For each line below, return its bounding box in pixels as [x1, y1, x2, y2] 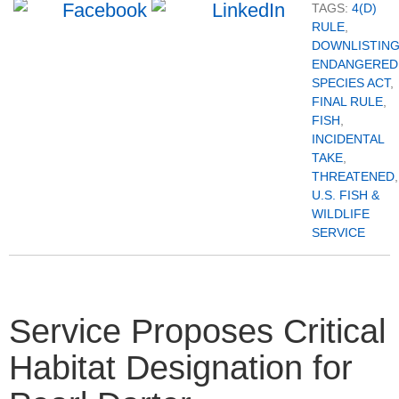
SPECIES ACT [312, 76, 390, 91]
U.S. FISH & [312, 188, 379, 203]
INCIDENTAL [312, 132, 384, 147]
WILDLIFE [312, 207, 370, 222]
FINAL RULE [312, 94, 383, 110]
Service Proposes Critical [9, 313, 386, 351]
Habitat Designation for [9, 349, 353, 387]
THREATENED [312, 169, 395, 184]
